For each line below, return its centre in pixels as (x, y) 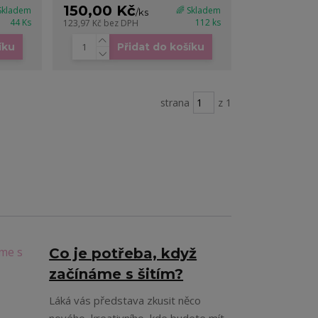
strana (175, 103)
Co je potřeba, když (123, 254)
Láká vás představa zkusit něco (125, 301)
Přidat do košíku (160, 47)
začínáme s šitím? (116, 274)
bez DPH (121, 23)
